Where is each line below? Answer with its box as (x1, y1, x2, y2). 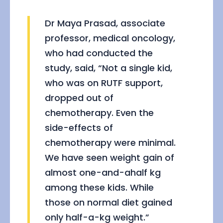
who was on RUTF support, (45, 77, 163, 90)
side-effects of (45, 121, 113, 134)
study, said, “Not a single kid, (45, 62, 172, 75)
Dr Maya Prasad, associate (45, 17, 165, 30)
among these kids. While (45, 181, 154, 194)
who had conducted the (45, 47, 153, 60)
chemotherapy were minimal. (45, 136, 176, 149)
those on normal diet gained (45, 196, 172, 209)
